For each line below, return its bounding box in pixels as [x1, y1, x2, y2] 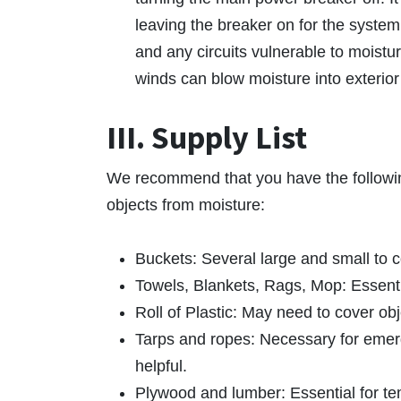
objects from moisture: [107, 196, 265, 215]
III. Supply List [107, 115, 307, 162]
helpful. [135, 357, 187, 376]
